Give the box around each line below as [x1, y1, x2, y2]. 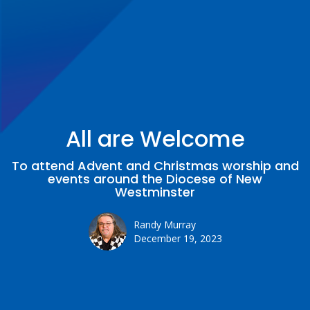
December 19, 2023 [133, 231, 222, 245]
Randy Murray [133, 217, 196, 231]
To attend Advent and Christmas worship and [11, 156, 299, 174]
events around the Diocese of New [48, 170, 262, 188]
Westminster [115, 183, 195, 201]
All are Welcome [65, 122, 245, 154]
